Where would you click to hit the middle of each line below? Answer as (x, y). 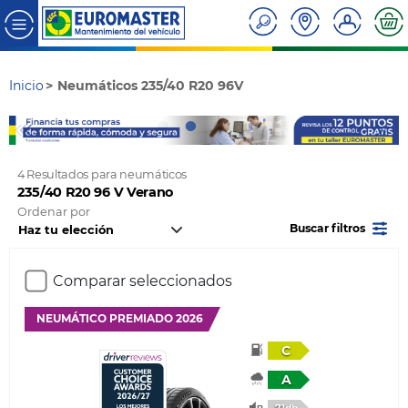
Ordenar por (54, 212)
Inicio (26, 86)
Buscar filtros (327, 229)
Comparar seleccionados (143, 281)
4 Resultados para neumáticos (102, 175)
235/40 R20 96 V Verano (95, 193)
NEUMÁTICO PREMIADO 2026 (119, 319)
